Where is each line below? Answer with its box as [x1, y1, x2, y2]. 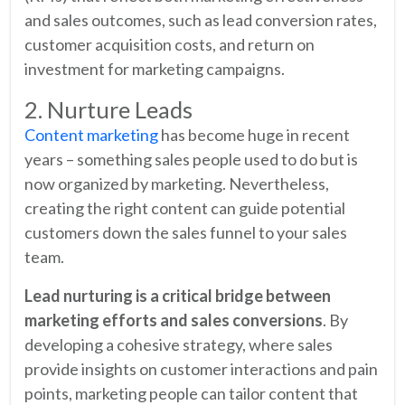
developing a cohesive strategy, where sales [24, 334, 333, 354]
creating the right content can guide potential [24, 197, 345, 218]
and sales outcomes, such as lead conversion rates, [24, 9, 377, 30]
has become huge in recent [158, 124, 350, 145]
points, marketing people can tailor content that [24, 382, 358, 403]
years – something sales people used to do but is [24, 148, 358, 169]
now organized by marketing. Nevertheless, [24, 173, 329, 193]
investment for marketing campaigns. [24, 58, 285, 79]
